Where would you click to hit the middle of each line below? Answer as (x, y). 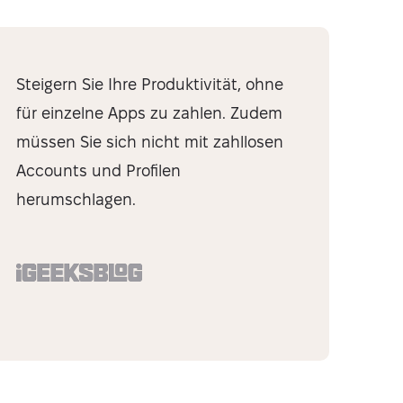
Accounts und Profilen (99, 170)
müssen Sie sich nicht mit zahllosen (150, 142)
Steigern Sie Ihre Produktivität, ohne (150, 84)
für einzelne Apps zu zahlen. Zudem (149, 113)
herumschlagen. (76, 199)
